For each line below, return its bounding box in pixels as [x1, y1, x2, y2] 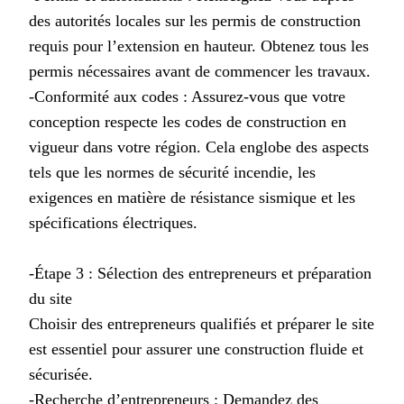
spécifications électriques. [29, 213, 197, 232]
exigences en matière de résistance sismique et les [29, 188, 355, 207]
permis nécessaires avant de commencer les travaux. [29, 61, 371, 80]
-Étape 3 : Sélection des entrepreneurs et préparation [29, 263, 372, 282]
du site [29, 289, 72, 308]
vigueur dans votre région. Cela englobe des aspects [29, 137, 369, 156]
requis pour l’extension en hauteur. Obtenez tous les [29, 36, 369, 55]
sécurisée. [29, 364, 93, 383]
